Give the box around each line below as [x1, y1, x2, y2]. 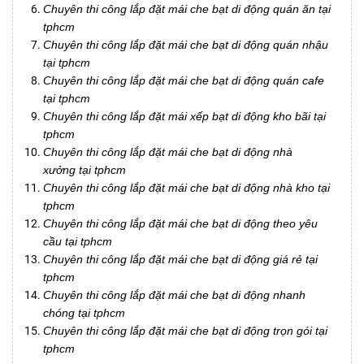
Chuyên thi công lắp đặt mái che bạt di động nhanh [43, 288, 305, 302]
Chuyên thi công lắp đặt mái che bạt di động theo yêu [43, 217, 318, 231]
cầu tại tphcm [43, 235, 112, 249]
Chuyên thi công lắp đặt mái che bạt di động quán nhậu [43, 38, 328, 52]
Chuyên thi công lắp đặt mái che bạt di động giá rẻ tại [43, 253, 318, 266]
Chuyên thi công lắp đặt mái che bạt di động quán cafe [43, 74, 324, 88]
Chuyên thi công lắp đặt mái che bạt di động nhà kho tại [43, 181, 330, 195]
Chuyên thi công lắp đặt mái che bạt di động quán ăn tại [43, 2, 331, 16]
